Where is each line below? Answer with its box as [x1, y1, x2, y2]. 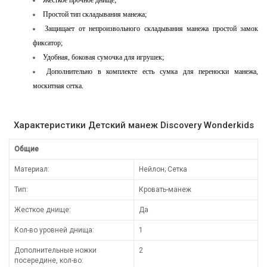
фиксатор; [33, 38, 63, 47]
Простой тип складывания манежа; [43, 10, 147, 18]
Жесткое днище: [14, 205, 71, 214]
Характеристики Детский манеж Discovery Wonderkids [13, 119, 254, 131]
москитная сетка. [33, 81, 83, 90]
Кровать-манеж [139, 185, 191, 194]
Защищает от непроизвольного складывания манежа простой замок [45, 24, 259, 33]
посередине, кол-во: [14, 256, 83, 265]
